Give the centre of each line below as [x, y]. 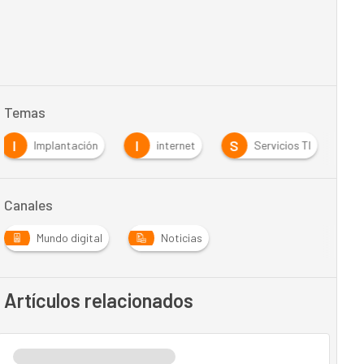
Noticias [181, 238]
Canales [28, 205]
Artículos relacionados [98, 300]
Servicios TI [282, 145]
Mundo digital [69, 238]
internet [176, 145]
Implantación [66, 145]
